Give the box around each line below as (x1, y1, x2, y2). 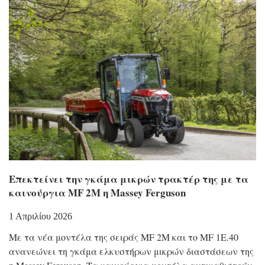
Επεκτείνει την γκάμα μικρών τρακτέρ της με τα (9, 172, 248, 187)
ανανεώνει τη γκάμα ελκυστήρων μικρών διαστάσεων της (9, 245, 254, 258)
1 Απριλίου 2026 (9, 211, 72, 222)
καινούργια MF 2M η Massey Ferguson (9, 185, 186, 201)
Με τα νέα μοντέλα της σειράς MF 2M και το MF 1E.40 (9, 231, 238, 244)
